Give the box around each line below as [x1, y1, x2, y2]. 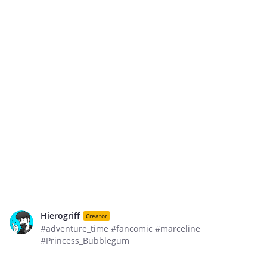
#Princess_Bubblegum [41, 235, 129, 246]
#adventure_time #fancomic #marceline [41, 223, 200, 234]
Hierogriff [41, 210, 80, 221]
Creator [86, 211, 107, 220]
